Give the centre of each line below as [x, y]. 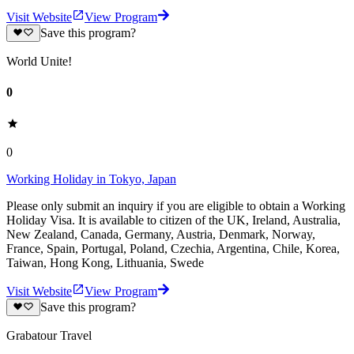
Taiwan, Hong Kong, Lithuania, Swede [105, 262]
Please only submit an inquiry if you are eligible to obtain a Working [176, 205]
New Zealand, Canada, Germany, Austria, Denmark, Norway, [161, 234]
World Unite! [39, 62]
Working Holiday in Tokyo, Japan [91, 179]
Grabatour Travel [49, 335]
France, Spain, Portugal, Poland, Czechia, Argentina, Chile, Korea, [173, 248]
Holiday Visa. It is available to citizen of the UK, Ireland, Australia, [173, 220]
